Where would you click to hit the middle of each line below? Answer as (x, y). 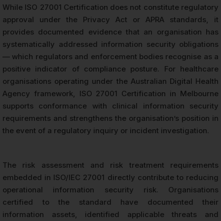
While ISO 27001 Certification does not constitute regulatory (110, 7)
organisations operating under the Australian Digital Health (110, 81)
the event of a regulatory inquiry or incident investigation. (106, 131)
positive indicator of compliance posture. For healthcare (110, 69)
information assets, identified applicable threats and (110, 215)
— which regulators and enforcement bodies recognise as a (110, 57)
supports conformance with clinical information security (110, 106)
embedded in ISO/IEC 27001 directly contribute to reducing (110, 178)
